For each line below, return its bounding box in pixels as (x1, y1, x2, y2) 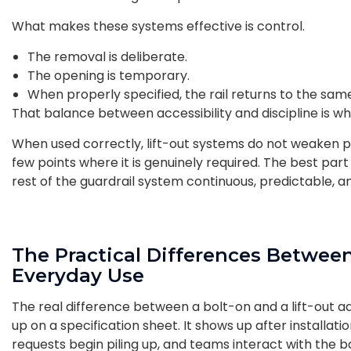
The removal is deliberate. (27, 47, 190, 66)
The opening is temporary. (27, 66, 193, 85)
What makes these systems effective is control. (12, 16, 308, 35)
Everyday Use (12, 263, 144, 287)
